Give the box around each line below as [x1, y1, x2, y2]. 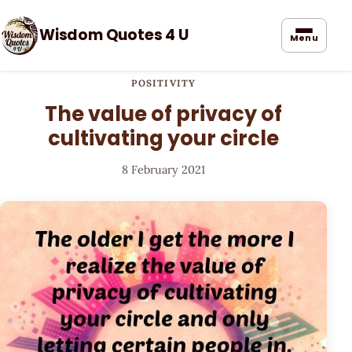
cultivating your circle [48, 124, 279, 153]
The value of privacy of [45, 100, 282, 129]
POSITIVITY [130, 77, 196, 89]
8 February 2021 [122, 163, 205, 178]
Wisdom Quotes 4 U [39, 24, 189, 46]
